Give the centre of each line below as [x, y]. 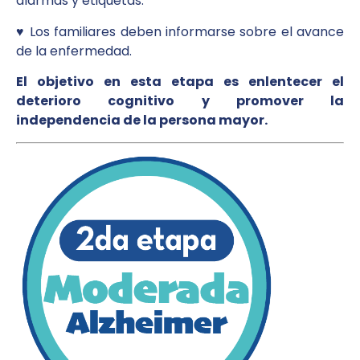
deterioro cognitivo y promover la [180, 101]
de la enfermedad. [74, 51]
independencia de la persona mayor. [142, 121]
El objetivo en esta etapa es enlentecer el [180, 82]
